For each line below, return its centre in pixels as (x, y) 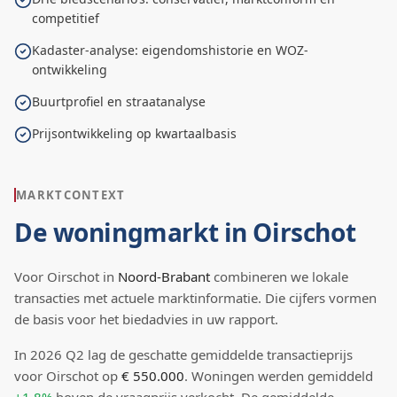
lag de (106, 354)
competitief (66, 18)
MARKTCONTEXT (71, 195)
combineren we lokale (279, 276)
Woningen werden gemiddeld (282, 376)
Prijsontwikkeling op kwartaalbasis (134, 133)
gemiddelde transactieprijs (272, 354)
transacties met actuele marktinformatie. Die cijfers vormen (195, 298)
